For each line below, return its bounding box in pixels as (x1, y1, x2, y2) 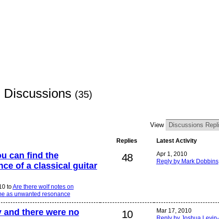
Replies (116, 137, 137, 145)
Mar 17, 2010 (156, 207, 192, 215)
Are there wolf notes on (12, 183, 74, 190)
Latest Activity (156, 137, 197, 145)
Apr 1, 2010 (156, 151, 187, 158)
